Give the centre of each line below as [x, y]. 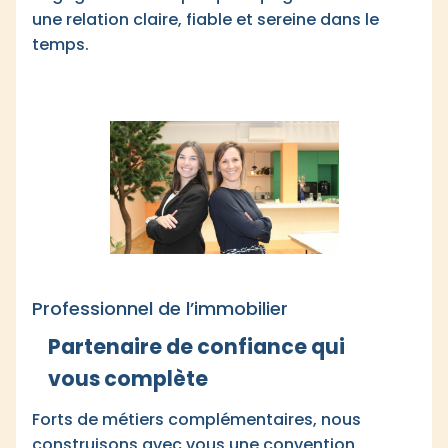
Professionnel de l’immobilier [160, 308]
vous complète [128, 378]
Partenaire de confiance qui [196, 346]
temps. [60, 44]
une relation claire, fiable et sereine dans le [205, 19]
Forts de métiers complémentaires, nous [196, 419]
